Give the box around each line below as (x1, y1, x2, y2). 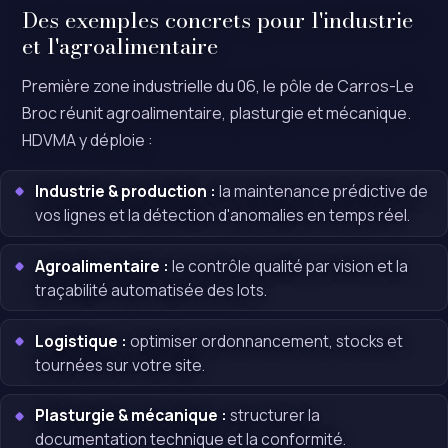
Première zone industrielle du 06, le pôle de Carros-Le (22, 74, 415, 97)
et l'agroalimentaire (22, 29, 219, 64)
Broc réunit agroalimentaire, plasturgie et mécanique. (22, 101, 412, 124)
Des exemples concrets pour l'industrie (22, 3, 414, 38)
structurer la (227, 404, 321, 427)
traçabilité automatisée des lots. (35, 278, 268, 301)
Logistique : (35, 329, 128, 352)
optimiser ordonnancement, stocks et (127, 329, 404, 352)
